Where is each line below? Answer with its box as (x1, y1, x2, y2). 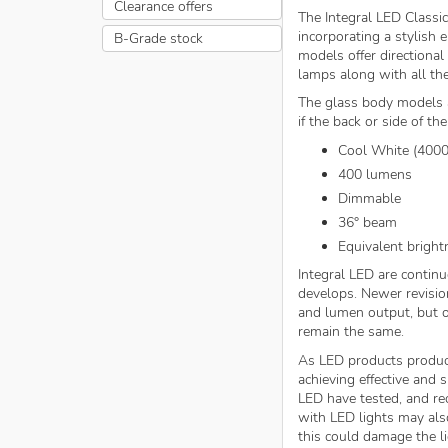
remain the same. (298, 322, 404, 341)
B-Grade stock (113, 28, 203, 48)
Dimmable (338, 188, 401, 208)
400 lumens (338, 164, 412, 184)
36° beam (338, 212, 397, 232)
